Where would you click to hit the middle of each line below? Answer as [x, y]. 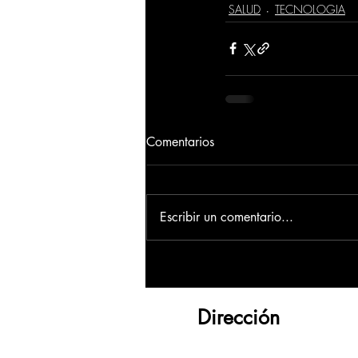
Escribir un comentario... [227, 217]
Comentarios [180, 141]
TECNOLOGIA [310, 9]
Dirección [239, 317]
